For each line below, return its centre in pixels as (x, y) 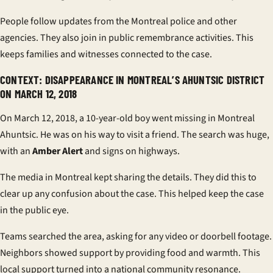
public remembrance (151, 38)
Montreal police (163, 21)
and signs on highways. (131, 151)
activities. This (224, 38)
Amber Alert (58, 151)
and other (216, 21)
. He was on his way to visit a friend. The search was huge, (153, 135)
